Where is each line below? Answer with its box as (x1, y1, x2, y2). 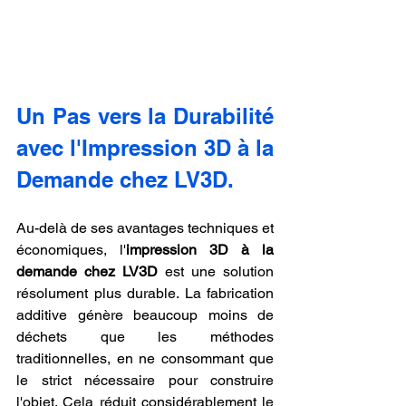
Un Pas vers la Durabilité (16, 103, 274, 130)
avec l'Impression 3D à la (16, 135, 274, 161)
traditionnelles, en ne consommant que (16, 350, 274, 368)
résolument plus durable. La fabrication (16, 285, 274, 303)
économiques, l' (16, 241, 126, 259)
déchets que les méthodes (16, 328, 274, 346)
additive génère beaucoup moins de (16, 306, 274, 324)
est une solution (158, 263, 274, 281)
